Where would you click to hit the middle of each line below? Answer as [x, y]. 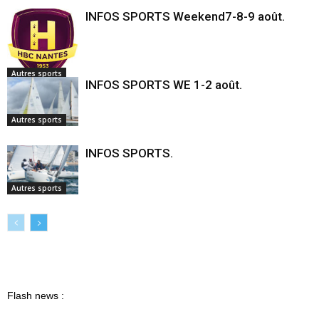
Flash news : [36, 295]
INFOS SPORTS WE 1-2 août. [164, 84]
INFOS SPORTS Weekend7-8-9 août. [185, 16]
